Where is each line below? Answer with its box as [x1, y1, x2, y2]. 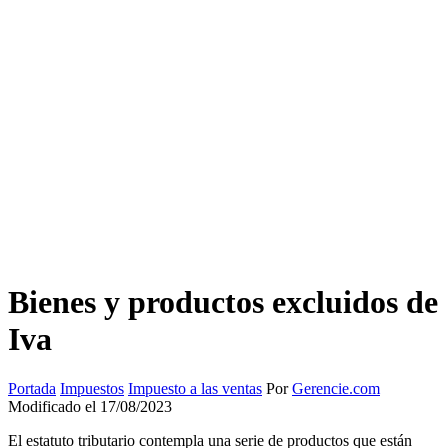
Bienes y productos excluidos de [8, 284, 438, 321]
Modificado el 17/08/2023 [8, 397, 172, 415]
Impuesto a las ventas [128, 379, 262, 397]
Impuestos [60, 379, 124, 397]
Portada [8, 379, 56, 397]
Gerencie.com [292, 379, 380, 397]
